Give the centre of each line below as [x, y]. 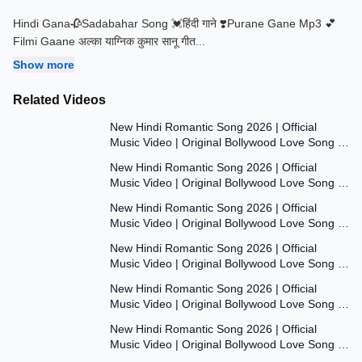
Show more [44, 65]
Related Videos [59, 100]
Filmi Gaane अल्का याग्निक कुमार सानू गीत [104, 41]
